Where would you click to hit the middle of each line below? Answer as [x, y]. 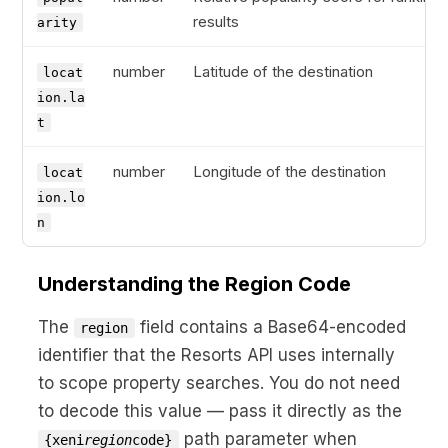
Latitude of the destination [283, 71]
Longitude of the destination [289, 171]
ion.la [61, 97]
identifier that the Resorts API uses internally [216, 355]
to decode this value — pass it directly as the [220, 411]
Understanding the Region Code [194, 284]
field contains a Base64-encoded [270, 327]
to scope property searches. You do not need [219, 383]
